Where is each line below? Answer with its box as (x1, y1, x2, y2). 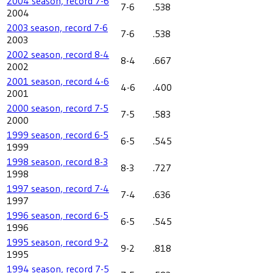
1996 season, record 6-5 (7, 208, 108, 221)
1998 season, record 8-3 (7, 155, 108, 168)
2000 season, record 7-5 (7, 101, 108, 114)
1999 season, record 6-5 (7, 128, 108, 141)
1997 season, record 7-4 (7, 182, 109, 194)
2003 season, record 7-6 (7, 21, 108, 34)
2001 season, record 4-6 (7, 74, 109, 87)
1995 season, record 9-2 (7, 235, 108, 248)
